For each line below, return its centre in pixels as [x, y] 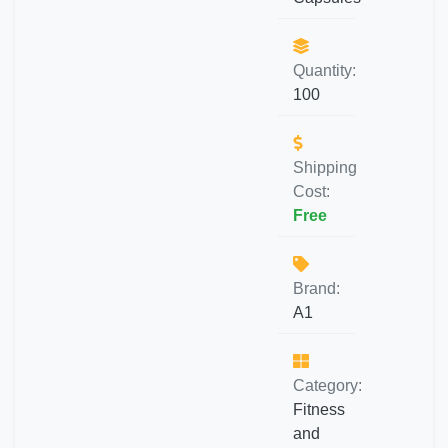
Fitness [319, 409]
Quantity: [324, 70]
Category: [327, 385]
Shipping [325, 167]
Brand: [316, 288]
